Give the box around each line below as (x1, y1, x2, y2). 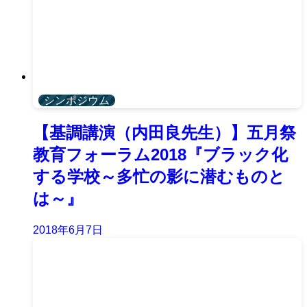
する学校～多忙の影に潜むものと (33, 167, 285, 186)
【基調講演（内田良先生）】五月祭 (33, 123, 296, 143)
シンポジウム (44, 95, 110, 107)
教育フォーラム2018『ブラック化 (33, 145, 288, 164)
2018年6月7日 (33, 224, 103, 236)
